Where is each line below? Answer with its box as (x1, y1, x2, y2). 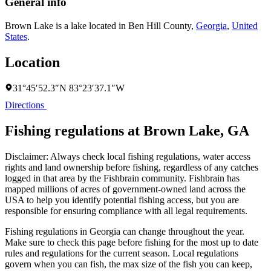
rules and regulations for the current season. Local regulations (5, 247, 238, 258)
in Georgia (80, 226, 120, 237)
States (5, 31, 27, 42)
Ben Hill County (128, 21, 191, 31)
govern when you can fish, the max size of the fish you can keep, (5, 258, 252, 269)
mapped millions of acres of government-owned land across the (5, 183, 246, 194)
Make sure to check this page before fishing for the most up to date (5, 237, 258, 247)
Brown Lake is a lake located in (5, 21, 128, 31)
